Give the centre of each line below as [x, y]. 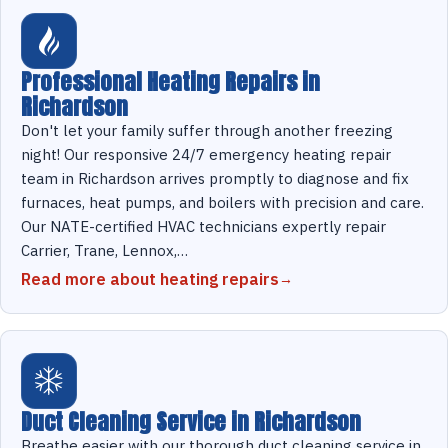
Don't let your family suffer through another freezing [207, 131]
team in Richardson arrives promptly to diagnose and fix [215, 179]
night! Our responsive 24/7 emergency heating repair [206, 155]
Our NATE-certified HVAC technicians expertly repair [203, 227]
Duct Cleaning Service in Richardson [191, 422]
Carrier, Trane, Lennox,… [104, 251]
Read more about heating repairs [150, 279]
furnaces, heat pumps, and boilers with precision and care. [222, 203]
